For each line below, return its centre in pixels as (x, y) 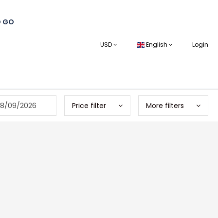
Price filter (89, 106)
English (157, 44)
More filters (165, 106)
